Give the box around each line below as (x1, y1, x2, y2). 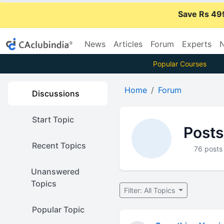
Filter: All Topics (123, 186, 177, 194)
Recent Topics (32, 140, 86, 150)
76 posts (194, 144, 223, 153)
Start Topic (32, 114, 74, 124)
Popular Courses (152, 59, 206, 68)
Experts (182, 39, 211, 49)
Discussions (32, 88, 79, 98)
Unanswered (30, 166, 79, 176)
